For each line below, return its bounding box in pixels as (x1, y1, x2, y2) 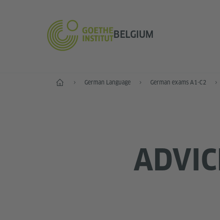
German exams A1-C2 (150, 79, 206, 86)
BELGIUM (113, 28, 154, 40)
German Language (84, 79, 131, 86)
